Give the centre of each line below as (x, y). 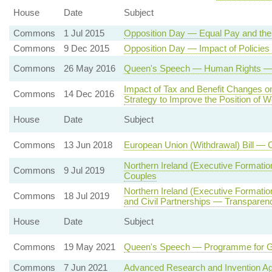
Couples (140, 176)
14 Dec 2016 (89, 94)
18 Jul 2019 (86, 196)
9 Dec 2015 (86, 48)
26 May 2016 (89, 68)
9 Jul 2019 (84, 170)
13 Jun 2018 (88, 145)
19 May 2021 (89, 247)
